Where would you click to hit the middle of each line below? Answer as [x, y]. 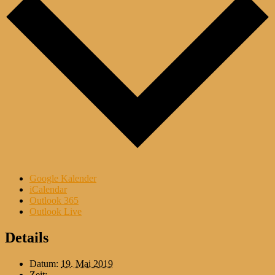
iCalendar [48, 190]
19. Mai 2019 [87, 264]
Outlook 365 [54, 201]
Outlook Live [56, 212]
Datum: [44, 264]
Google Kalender [63, 179]
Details [27, 238]
